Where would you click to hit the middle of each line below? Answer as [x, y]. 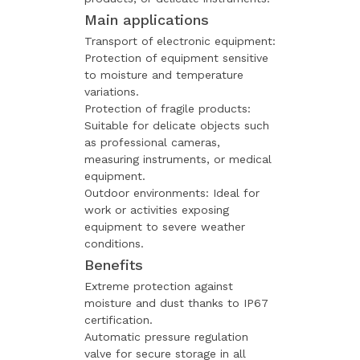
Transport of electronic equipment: [180, 41]
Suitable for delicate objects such [177, 125]
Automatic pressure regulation [166, 336]
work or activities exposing [157, 209]
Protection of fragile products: [168, 108]
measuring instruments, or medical [178, 159]
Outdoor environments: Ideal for [172, 192]
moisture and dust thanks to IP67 [176, 303]
